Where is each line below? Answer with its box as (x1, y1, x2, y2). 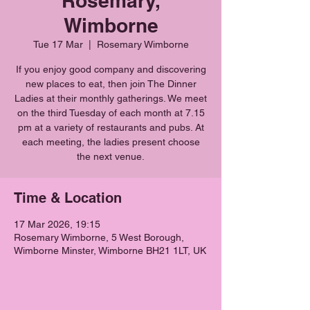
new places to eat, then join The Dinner (25, 78, 197, 89)
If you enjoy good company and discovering (15, 64, 206, 75)
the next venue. (77, 151, 145, 162)
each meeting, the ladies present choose (21, 136, 200, 147)
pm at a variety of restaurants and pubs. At (17, 122, 204, 133)
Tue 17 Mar (33, 39, 83, 50)
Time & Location (14, 190, 122, 206)
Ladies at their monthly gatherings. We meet (15, 93, 207, 104)
